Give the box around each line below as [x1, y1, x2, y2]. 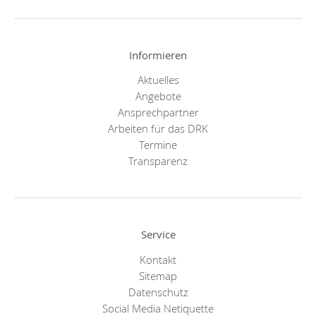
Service [140, 227, 176, 242]
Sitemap [139, 268, 177, 283]
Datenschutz [128, 284, 188, 299]
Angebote [135, 89, 181, 104]
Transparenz [128, 154, 188, 169]
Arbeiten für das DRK [108, 121, 208, 136]
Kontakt [140, 252, 176, 267]
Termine [139, 138, 177, 152]
